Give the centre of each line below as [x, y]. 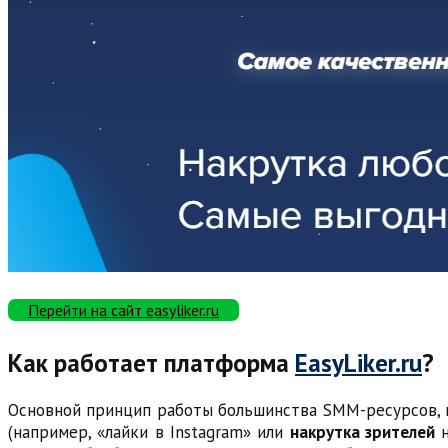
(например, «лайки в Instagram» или [149, 432]
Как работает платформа [151, 362]
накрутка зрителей [362, 432]
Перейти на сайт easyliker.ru [123, 309]
